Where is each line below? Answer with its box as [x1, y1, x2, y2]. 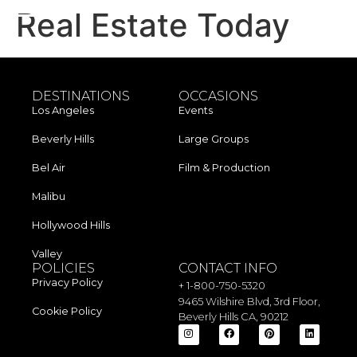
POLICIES [32, 261, 95, 276]
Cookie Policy [32, 305, 102, 317]
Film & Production [178, 162, 270, 174]
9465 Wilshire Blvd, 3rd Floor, [178, 296, 320, 308]
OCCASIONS [178, 88, 258, 104]
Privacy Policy [32, 277, 103, 288]
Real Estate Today [16, 6, 290, 45]
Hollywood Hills [32, 219, 110, 231]
